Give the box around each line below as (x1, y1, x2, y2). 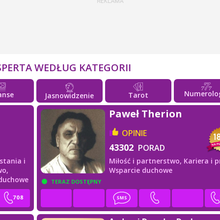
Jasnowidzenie (45, 90, 94, 100)
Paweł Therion (109, 107, 182, 120)
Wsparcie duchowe (109, 165, 172, 175)
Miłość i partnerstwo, (109, 156, 184, 165)
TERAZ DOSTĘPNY (51, 177, 102, 185)
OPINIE (121, 127, 147, 138)
